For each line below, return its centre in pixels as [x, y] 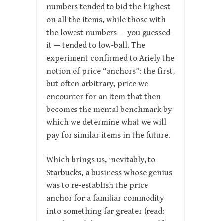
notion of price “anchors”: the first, [110, 71]
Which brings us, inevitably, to [101, 160]
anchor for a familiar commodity [105, 199]
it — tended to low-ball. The [96, 46]
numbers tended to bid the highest [108, 7]
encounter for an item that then [104, 97]
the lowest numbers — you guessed [108, 33]
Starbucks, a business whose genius [109, 173]
